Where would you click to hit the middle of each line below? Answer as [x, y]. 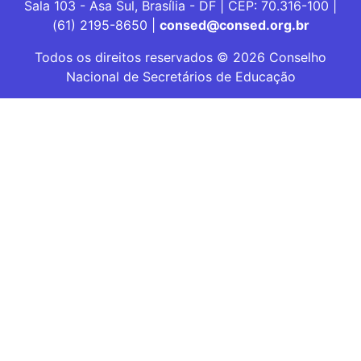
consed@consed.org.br [234, 25]
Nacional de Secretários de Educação [180, 76]
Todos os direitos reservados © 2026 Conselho [180, 57]
